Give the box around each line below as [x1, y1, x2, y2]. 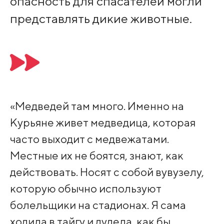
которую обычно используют [9, 181, 161, 195]
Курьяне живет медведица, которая [9, 115, 195, 129]
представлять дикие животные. [9, 11, 192, 26]
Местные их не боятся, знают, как [9, 148, 183, 162]
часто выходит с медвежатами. [9, 132, 169, 146]
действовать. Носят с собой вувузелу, [9, 165, 204, 179]
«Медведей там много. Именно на [9, 99, 184, 113]
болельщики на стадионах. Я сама [9, 198, 186, 212]
